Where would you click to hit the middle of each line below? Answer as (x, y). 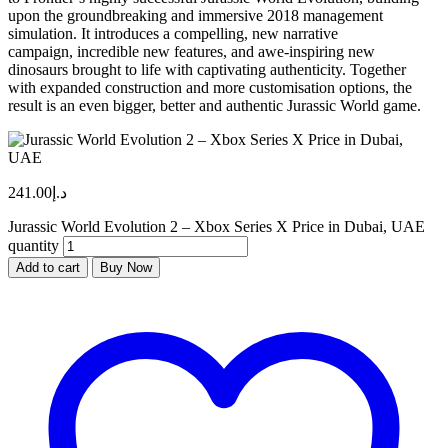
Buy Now (126, 267)
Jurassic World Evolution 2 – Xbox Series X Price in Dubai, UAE (216, 226)
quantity (33, 245)
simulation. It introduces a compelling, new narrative (173, 33)
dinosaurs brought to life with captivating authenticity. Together (207, 69)
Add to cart (48, 267)
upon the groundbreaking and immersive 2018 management (195, 15)
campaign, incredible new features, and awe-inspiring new (191, 51)
